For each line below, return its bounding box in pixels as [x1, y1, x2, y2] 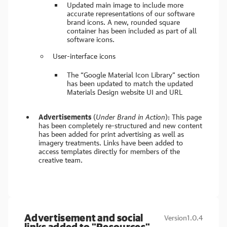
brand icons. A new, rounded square [67, 18, 180, 26]
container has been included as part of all [67, 26, 197, 35]
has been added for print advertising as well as [39, 130, 184, 138]
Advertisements [39, 112, 91, 121]
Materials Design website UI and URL [67, 88, 182, 96]
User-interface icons [53, 52, 116, 60]
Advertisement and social [24, 212, 143, 223]
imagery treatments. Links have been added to [39, 138, 183, 147]
